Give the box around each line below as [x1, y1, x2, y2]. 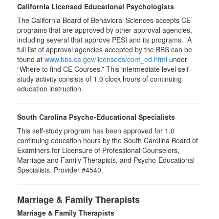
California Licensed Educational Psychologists [17, 1, 174, 11]
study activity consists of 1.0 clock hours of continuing [17, 74, 182, 84]
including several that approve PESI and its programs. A [17, 35, 192, 44]
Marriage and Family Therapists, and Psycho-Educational [17, 155, 195, 165]
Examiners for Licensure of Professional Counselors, [17, 145, 179, 155]
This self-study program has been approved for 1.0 [17, 126, 175, 135]
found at [17, 54, 44, 64]
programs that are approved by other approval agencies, [17, 25, 192, 35]
